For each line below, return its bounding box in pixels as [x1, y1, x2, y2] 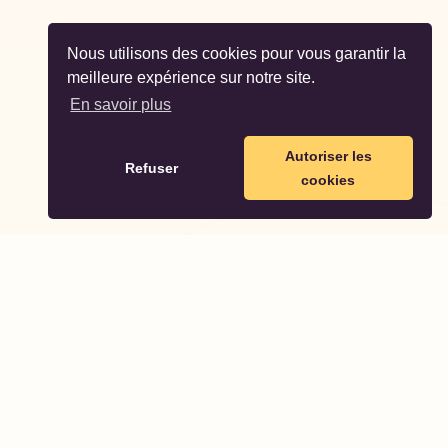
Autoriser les [284, 148, 372, 165]
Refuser [125, 160, 179, 177]
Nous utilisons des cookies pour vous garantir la [67, 44, 407, 62]
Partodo [60, 400, 152, 429]
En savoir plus [70, 96, 172, 114]
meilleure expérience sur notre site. [67, 68, 316, 86]
